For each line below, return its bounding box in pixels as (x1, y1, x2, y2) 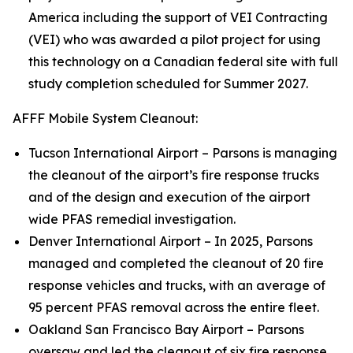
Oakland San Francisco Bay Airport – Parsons (28, 321, 304, 338)
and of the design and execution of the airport (28, 189, 310, 206)
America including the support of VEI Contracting (28, 9, 328, 26)
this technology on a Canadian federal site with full (28, 54, 338, 70)
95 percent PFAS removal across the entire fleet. (28, 299, 319, 316)
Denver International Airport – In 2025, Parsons (28, 233, 313, 250)
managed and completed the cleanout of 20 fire (28, 255, 324, 272)
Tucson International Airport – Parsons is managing (28, 145, 337, 162)
